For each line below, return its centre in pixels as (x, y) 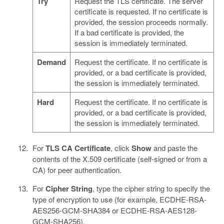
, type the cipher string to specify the (151, 188)
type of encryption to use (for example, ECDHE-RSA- (119, 199)
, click (121, 147)
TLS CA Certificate (78, 148)
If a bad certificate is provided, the (129, 32)
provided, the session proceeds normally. (141, 21)
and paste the (174, 147)
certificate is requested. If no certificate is (141, 11)
